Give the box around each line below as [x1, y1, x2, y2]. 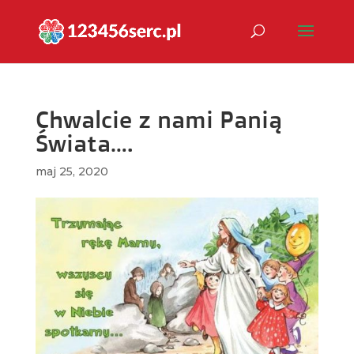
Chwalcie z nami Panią [35, 104, 282, 134]
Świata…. [35, 128, 134, 157]
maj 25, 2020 [35, 164, 108, 179]
